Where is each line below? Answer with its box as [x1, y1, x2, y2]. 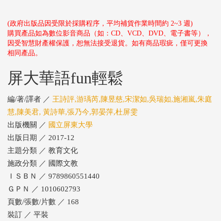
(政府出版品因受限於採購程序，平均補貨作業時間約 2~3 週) [7, 20, 193, 27]
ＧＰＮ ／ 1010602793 [7, 185, 80, 193]
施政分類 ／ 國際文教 [7, 159, 78, 167]
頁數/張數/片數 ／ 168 [7, 198, 79, 206]
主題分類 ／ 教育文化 [7, 147, 78, 154]
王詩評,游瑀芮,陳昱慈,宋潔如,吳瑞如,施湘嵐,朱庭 [52, 95, 212, 103]
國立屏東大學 [48, 121, 93, 129]
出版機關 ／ [7, 121, 48, 129]
